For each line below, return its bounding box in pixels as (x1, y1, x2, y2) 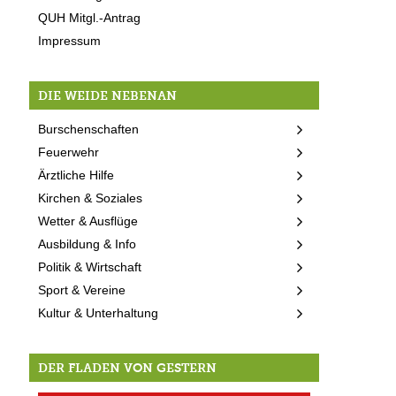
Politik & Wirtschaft (38, 259, 142, 274)
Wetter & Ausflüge (38, 213, 139, 228)
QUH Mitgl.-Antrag (38, 10, 141, 25)
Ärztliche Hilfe (38, 167, 115, 182)
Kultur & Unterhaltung (38, 305, 159, 320)
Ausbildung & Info (38, 236, 137, 251)
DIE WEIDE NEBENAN (38, 88, 178, 103)
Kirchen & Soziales (38, 190, 143, 205)
